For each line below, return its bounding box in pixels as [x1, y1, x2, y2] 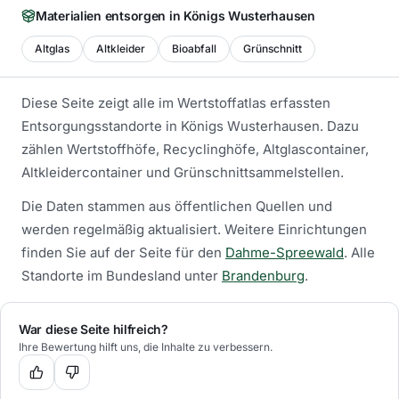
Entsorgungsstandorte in [21, 118, 181, 134]
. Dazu [320, 118, 359, 134]
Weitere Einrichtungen [224, 221, 367, 238]
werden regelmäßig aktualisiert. [21, 221, 221, 238]
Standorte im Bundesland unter [21, 267, 218, 284]
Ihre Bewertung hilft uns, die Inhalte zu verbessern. [19, 340, 273, 354]
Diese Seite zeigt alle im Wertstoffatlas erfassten [21, 94, 330, 111]
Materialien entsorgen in [36, 8, 184, 23]
